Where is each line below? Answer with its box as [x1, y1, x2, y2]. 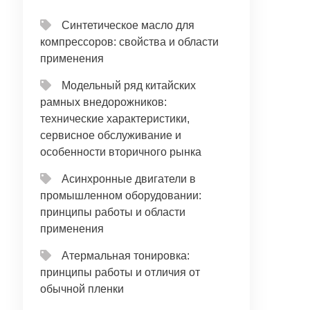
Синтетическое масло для [62, 19, 195, 31]
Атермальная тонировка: [62, 250, 190, 262]
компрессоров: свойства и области [40, 36, 219, 48]
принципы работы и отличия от [40, 266, 201, 278]
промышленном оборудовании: [40, 190, 202, 201]
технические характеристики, [40, 113, 190, 125]
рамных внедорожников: [40, 96, 167, 108]
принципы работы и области [40, 206, 186, 218]
